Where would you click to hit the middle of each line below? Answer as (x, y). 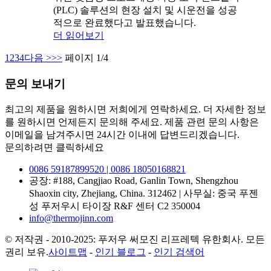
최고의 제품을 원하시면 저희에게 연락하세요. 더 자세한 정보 (135, 109)
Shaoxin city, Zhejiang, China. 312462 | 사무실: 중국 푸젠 (144, 193)
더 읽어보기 (79, 36)
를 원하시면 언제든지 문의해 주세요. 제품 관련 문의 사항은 (132, 122)
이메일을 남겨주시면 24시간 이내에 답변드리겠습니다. (122, 134)
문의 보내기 (35, 83)
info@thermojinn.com (71, 218)
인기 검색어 (179, 252)
